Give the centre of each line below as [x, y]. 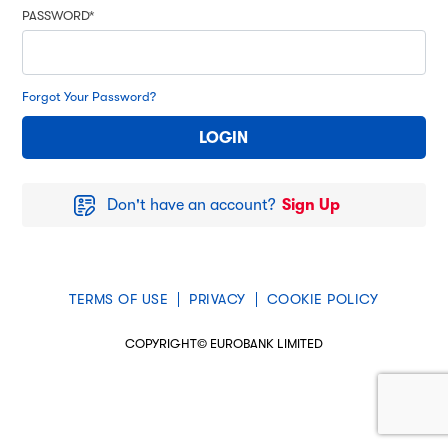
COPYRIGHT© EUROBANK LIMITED [223, 344]
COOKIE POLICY [322, 299]
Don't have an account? [192, 205]
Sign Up [311, 205]
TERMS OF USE [119, 299]
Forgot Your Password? [88, 97]
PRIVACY [217, 299]
